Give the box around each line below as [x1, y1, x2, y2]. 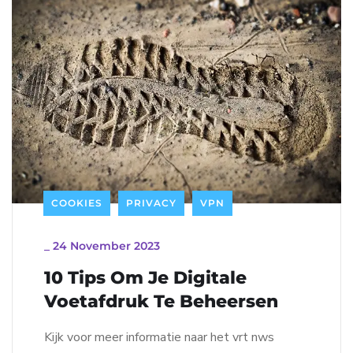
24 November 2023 [53, 238, 160, 253]
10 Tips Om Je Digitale [44, 266, 247, 288]
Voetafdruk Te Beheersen [44, 290, 278, 312]
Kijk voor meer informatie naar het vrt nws [44, 328, 274, 346]
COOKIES [51, 196, 102, 209]
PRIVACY [126, 196, 176, 209]
